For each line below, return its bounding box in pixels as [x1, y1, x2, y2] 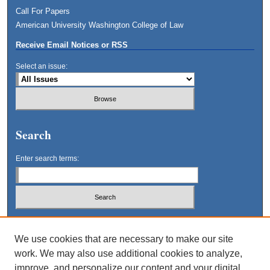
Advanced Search [16, 256, 78, 266]
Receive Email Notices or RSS [16, 40, 128, 49]
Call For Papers [16, 6, 71, 16]
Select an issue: [16, 61, 68, 71]
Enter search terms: [16, 154, 80, 163]
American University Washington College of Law [16, 20, 184, 30]
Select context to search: [16, 216, 96, 225]
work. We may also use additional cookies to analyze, [14, 248, 242, 259]
